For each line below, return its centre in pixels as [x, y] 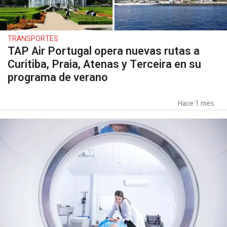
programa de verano [58, 78]
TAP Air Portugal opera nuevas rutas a [104, 51]
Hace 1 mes [196, 104]
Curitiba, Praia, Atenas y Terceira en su [104, 64]
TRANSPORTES [33, 39]
